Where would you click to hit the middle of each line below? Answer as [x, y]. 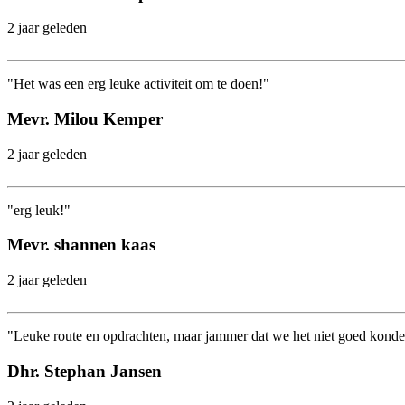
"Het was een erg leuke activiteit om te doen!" [138, 84]
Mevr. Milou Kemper [85, 118]
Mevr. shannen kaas [81, 245]
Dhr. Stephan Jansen [85, 371]
